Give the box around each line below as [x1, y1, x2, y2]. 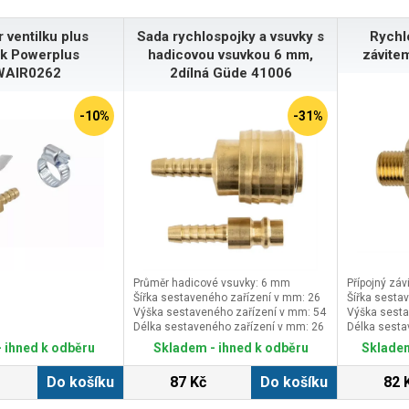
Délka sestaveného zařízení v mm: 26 [133, 320, 324, 333]
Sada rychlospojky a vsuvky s [137, 28, 324, 45]
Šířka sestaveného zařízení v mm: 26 [133, 290, 320, 304]
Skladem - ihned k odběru [152, 340, 309, 355]
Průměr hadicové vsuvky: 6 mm [133, 276, 290, 289]
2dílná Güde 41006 [169, 65, 292, 81]
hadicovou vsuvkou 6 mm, [148, 47, 313, 63]
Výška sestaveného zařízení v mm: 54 [133, 305, 326, 319]
